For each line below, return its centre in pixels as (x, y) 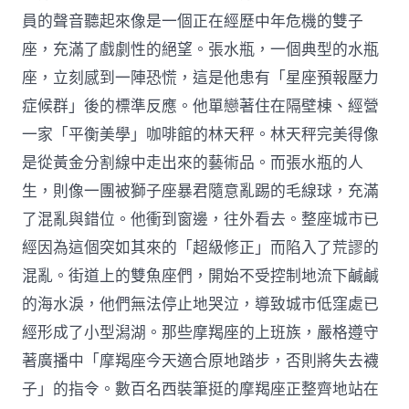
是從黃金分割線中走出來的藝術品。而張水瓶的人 (193, 163)
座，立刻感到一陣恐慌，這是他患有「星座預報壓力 (201, 78)
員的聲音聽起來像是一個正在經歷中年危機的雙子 (193, 21)
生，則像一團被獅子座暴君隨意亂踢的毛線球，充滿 (201, 191)
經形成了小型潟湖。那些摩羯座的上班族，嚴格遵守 (201, 332)
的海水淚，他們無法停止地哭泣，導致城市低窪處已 (201, 304)
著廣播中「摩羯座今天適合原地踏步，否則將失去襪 (201, 361)
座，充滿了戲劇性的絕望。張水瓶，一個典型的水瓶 (201, 49)
